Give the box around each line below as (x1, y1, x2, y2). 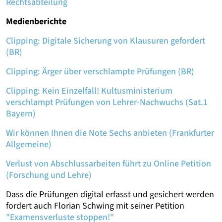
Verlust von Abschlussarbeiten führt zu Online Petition (6, 158, 211, 170)
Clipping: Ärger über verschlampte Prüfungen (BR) (6, 65, 194, 78)
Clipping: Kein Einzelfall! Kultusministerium (6, 85, 172, 98)
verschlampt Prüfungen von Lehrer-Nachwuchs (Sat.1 (6, 96, 208, 109)
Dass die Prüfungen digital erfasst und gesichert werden (6, 188, 214, 201)
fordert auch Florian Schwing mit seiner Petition (6, 200, 184, 213)
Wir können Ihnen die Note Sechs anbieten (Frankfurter (6, 127, 214, 140)
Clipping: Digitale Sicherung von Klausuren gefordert (6, 35, 205, 48)
